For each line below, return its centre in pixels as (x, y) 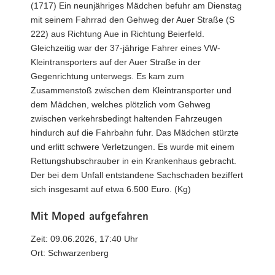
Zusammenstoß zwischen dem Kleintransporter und (131, 90)
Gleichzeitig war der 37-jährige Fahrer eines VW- (126, 48)
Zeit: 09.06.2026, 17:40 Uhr (84, 238)
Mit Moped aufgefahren (90, 218)
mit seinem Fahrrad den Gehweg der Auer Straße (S (133, 20)
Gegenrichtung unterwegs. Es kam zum (107, 76)
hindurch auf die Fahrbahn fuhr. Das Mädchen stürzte (135, 133)
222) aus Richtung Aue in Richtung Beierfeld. (118, 34)
